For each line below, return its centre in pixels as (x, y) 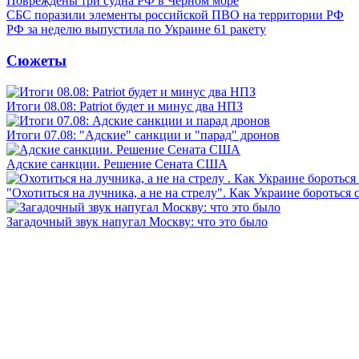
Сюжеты (36, 60)
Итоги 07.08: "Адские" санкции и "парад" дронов (143, 135)
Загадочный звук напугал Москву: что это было (137, 221)
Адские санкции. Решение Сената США (117, 163)
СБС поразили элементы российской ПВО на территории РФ (175, 15)
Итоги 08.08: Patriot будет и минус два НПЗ (125, 106)
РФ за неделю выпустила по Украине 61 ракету (136, 30)
